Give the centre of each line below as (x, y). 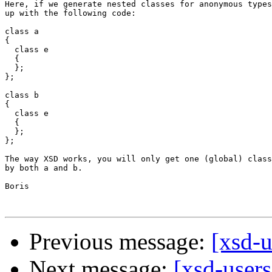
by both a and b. (44, 168)
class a (22, 32)
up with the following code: (70, 13)
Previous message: (120, 242)
